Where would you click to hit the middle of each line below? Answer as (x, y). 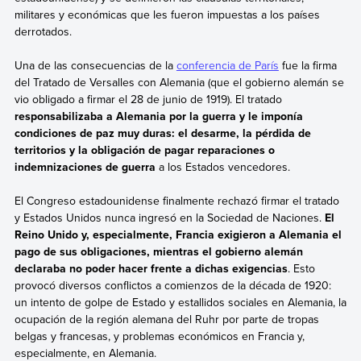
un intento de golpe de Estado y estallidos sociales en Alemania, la (180, 303)
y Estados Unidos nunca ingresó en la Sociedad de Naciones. (169, 218)
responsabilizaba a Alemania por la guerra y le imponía (158, 116)
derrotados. (43, 31)
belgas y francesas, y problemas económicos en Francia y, (159, 336)
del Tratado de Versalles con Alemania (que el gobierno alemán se (179, 82)
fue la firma (307, 65)
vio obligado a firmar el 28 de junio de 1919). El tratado (148, 99)
